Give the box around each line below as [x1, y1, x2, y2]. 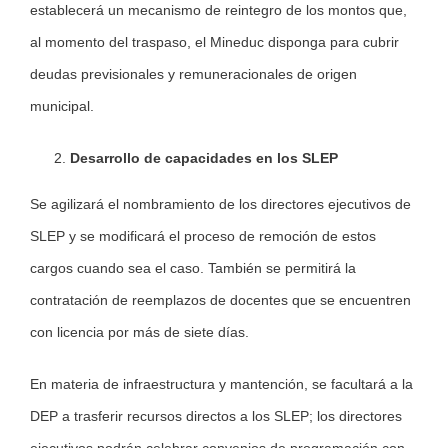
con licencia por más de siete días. [30, 324, 253, 341]
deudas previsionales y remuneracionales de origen [30, 66, 357, 83]
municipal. [30, 98, 94, 115]
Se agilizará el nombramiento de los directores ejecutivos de [30, 196, 411, 213]
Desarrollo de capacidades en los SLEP [70, 150, 338, 167]
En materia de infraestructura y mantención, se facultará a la [30, 376, 413, 393]
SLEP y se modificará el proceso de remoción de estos [30, 228, 376, 245]
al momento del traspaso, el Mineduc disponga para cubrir [30, 34, 399, 51]
